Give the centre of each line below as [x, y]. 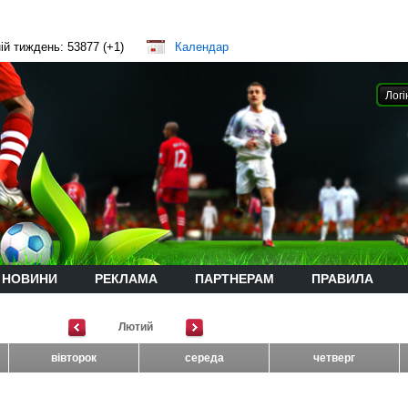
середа [204, 358]
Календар [202, 47]
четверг [334, 358]
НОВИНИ [30, 279]
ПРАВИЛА [342, 279]
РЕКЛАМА [126, 279]
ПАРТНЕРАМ [235, 279]
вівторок [74, 358]
